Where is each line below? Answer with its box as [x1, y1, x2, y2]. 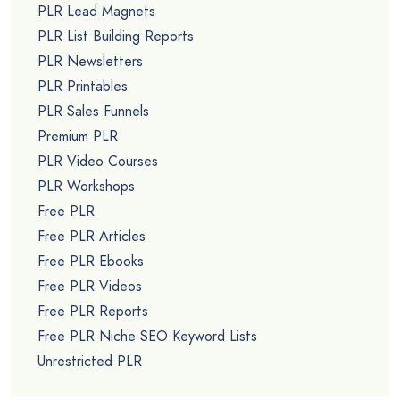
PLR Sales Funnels [37, 100, 149, 121]
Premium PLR [37, 125, 118, 146]
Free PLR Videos [37, 275, 142, 296]
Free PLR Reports [37, 300, 148, 321]
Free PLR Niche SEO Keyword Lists [37, 325, 257, 346]
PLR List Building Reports [37, 25, 194, 46]
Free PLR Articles [37, 225, 146, 246]
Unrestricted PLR [37, 350, 142, 371]
